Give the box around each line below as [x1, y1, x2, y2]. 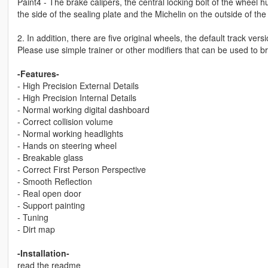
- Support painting [17, 199, 85, 211]
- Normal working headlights [17, 127, 123, 139]
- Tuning [17, 211, 48, 223]
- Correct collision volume [17, 115, 113, 127]
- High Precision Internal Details [17, 91, 136, 103]
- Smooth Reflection [17, 175, 92, 187]
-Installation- [17, 246, 69, 259]
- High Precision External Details [17, 79, 139, 92]
